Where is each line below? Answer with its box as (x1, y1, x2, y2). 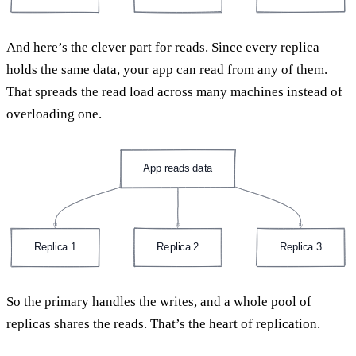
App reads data (143, 162, 213, 174)
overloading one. (6, 106, 102, 122)
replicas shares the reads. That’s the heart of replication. (6, 315, 320, 331)
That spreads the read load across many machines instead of (6, 83, 342, 99)
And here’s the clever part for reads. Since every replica (6, 39, 319, 55)
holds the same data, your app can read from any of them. (6, 61, 327, 77)
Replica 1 (33, 241, 77, 253)
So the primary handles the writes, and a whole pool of (6, 293, 311, 309)
